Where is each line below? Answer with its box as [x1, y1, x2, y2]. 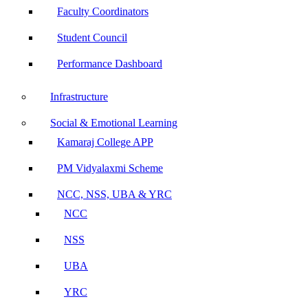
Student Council [57, 32, 127, 43]
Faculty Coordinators [57, 5, 148, 17]
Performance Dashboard [57, 58, 162, 69]
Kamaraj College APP [57, 136, 153, 148]
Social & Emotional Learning [50, 117, 177, 129]
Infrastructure [50, 91, 108, 102]
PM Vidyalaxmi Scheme [57, 162, 163, 174]
